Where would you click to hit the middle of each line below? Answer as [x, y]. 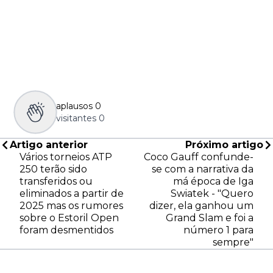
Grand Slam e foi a [210, 218]
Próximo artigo [224, 144]
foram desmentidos [66, 230]
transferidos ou [56, 181]
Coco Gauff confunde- [199, 157]
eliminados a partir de [72, 193]
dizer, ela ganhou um [201, 205]
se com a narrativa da [203, 169]
